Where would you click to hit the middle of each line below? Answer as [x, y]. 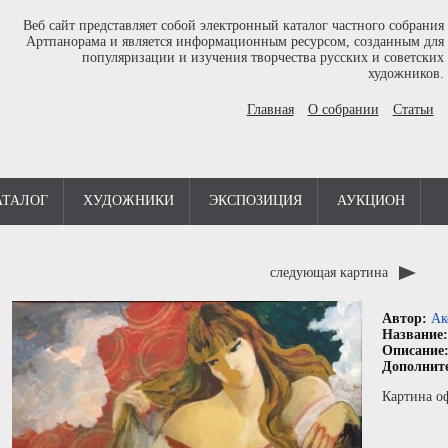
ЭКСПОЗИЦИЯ [255, 200]
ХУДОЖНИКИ [128, 200]
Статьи [413, 109]
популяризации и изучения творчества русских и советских [262, 57]
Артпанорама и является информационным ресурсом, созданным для [234, 41]
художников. [405, 73]
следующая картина [331, 272]
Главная [270, 109]
